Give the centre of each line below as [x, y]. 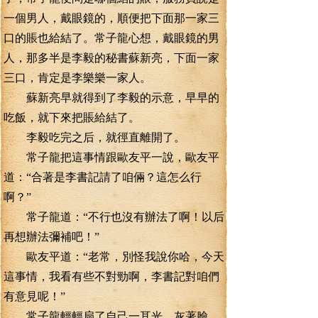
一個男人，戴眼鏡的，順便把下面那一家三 [111, 18]
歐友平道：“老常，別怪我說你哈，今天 [114, 257]
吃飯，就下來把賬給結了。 [72, 117]
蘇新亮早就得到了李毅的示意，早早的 [111, 98]
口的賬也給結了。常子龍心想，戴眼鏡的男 [111, 38]
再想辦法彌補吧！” [51, 237]
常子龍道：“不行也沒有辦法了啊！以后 [114, 217]
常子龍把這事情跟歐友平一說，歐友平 [111, 157]
